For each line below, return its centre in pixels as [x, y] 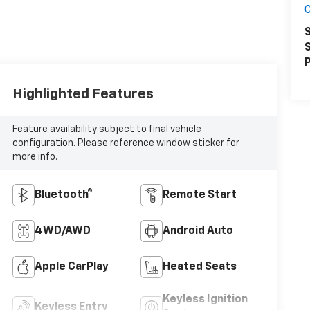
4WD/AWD [62, 231]
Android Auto [198, 231]
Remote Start [199, 195]
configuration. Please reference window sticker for [126, 143]
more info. [35, 157]
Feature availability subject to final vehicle [107, 129]
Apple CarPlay [71, 267]
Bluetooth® [63, 195]
